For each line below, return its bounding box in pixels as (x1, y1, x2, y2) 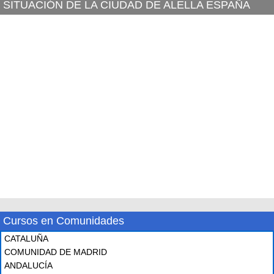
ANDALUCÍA (4, 261, 53, 270)
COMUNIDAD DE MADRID (4, 247, 107, 257)
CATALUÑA (4, 234, 48, 243)
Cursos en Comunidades (3, 215, 124, 227)
